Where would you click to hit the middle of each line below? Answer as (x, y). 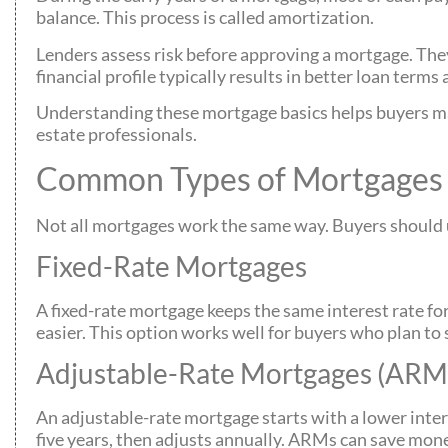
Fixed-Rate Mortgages (171, 265)
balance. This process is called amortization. (205, 17)
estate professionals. (116, 134)
